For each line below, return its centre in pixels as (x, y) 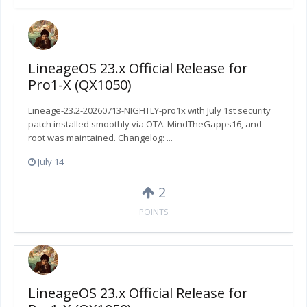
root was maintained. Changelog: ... (100, 138)
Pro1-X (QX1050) (80, 85)
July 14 (51, 162)
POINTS (153, 212)
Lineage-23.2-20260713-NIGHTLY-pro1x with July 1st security (149, 111)
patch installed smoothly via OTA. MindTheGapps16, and (145, 124)
